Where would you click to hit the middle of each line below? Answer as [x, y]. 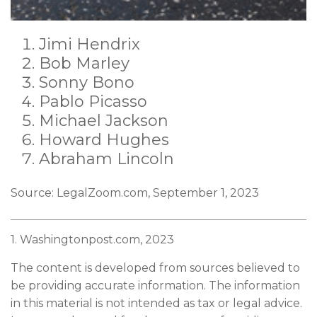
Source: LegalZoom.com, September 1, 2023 [135, 192]
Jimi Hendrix [90, 44]
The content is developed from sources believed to [155, 267]
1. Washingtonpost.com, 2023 [92, 239]
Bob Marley [84, 63]
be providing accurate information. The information [155, 285]
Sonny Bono [87, 82]
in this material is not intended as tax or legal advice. [156, 303]
